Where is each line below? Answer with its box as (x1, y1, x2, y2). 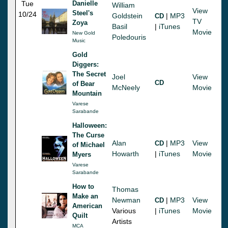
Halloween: (72, 121, 107, 129)
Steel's (72, 9, 93, 17)
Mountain (72, 89, 102, 97)
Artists (112, 217, 132, 225)
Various (112, 206, 136, 215)
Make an (72, 192, 98, 200)
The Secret (72, 70, 106, 78)
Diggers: (72, 60, 99, 68)
